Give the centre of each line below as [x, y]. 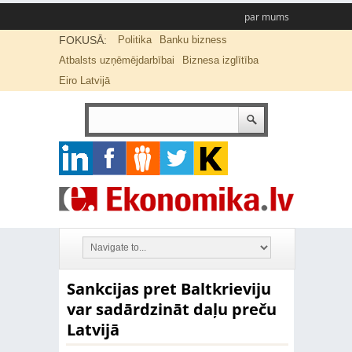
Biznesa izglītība [220, 60]
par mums [266, 17]
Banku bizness [193, 40]
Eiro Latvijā [84, 81]
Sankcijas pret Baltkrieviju [169, 289]
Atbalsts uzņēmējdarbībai [116, 60]
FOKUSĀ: [82, 40]
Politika [134, 40]
